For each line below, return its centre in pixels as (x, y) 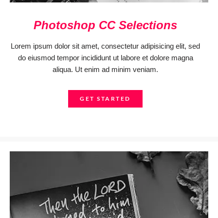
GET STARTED (105, 99)
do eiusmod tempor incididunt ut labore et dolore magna (105, 58)
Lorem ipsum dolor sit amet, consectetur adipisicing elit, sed (105, 46)
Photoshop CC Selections (105, 25)
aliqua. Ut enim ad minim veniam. (105, 69)
